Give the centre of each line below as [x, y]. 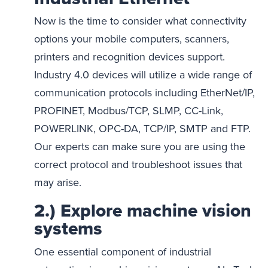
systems [68, 229]
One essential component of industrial [122, 252]
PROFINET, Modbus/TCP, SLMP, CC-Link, [128, 111]
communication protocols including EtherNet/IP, [144, 93]
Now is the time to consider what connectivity [140, 21]
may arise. [57, 183]
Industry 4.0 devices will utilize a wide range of [143, 75]
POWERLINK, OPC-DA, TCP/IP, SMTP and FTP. [142, 129]
